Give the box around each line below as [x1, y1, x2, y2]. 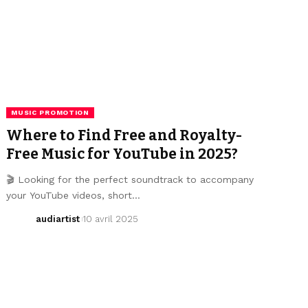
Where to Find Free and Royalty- [6, 126, 243, 144]
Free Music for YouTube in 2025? [6, 144, 239, 163]
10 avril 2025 [82, 213, 139, 224]
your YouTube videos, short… [6, 189, 141, 201]
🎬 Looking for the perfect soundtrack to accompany [6, 173, 254, 185]
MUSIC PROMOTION [11, 108, 89, 116]
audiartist [35, 213, 80, 224]
